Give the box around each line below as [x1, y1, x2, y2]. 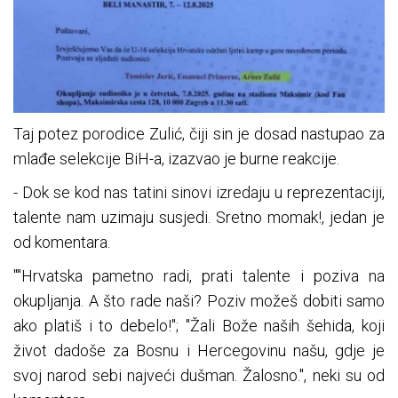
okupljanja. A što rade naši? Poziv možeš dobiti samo [13, 291, 385, 310]
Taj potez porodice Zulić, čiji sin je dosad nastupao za [13, 123, 385, 143]
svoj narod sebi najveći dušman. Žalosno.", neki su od [13, 365, 385, 385]
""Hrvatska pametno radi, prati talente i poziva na [13, 266, 385, 285]
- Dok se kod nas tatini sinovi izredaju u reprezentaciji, [13, 182, 385, 202]
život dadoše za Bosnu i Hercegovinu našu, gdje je [13, 340, 385, 360]
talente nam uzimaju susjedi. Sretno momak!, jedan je [13, 207, 385, 227]
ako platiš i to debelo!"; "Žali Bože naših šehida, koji [13, 315, 385, 335]
